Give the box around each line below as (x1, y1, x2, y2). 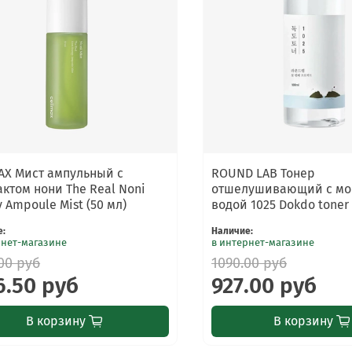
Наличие (211, 225, 251, 236)
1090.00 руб (211, 254, 288, 272)
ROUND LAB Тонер (211, 165, 316, 181)
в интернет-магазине (211, 236, 315, 248)
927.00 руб (211, 272, 317, 299)
